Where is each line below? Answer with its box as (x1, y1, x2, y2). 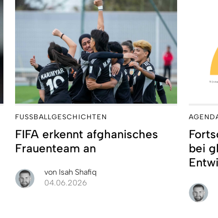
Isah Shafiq (57, 167, 97, 177)
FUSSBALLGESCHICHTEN (15, 112, 108, 121)
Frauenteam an (15, 141, 96, 155)
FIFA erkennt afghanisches (15, 127, 158, 141)
